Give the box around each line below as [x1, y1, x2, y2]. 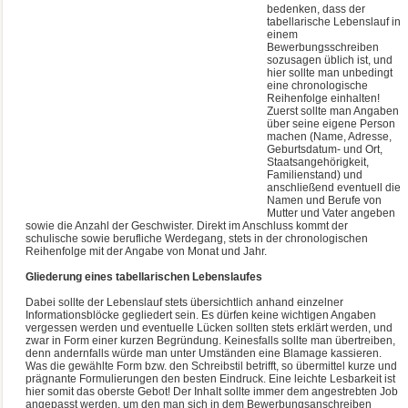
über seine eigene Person [267, 117, 396, 130]
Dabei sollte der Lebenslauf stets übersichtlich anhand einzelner [25, 296, 344, 309]
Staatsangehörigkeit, [267, 156, 370, 168]
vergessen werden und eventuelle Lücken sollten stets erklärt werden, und [25, 321, 393, 334]
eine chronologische [267, 79, 369, 92]
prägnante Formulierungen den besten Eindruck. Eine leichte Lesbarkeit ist [25, 372, 396, 385]
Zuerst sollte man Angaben [267, 105, 400, 117]
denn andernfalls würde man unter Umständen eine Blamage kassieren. [25, 347, 382, 360]
